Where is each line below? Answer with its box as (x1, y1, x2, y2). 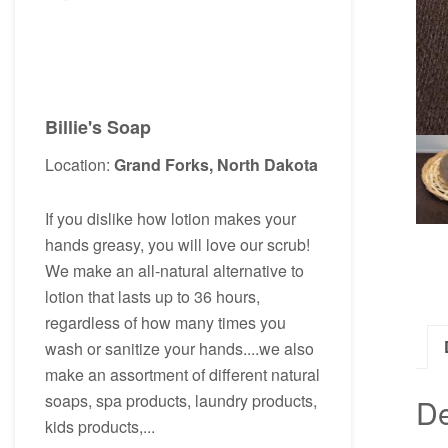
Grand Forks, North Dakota (114, 152, 318, 176)
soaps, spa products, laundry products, (45, 388, 317, 412)
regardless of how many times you (45, 310, 286, 334)
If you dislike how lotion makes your (45, 206, 296, 230)
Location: (45, 152, 114, 176)
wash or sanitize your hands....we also (45, 336, 314, 360)
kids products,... (45, 414, 155, 438)
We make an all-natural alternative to (45, 258, 304, 282)
